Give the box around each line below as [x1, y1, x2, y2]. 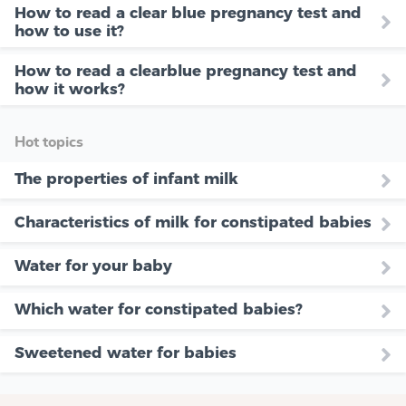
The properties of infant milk [14, 169, 238, 188]
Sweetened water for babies [14, 343, 237, 362]
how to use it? [14, 21, 124, 40]
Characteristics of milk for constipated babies [14, 212, 372, 231]
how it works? [14, 79, 125, 98]
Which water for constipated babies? [14, 299, 303, 318]
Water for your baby [14, 256, 172, 275]
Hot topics [14, 134, 83, 150]
